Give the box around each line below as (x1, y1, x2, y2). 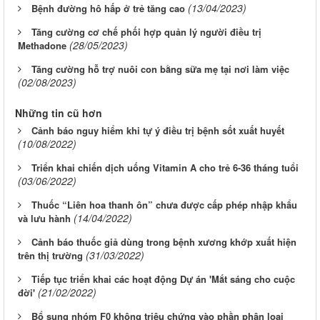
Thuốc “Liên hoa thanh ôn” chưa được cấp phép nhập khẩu (31, 197, 297, 211)
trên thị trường (18, 248, 83, 262)
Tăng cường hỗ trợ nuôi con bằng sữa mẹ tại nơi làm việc (31, 61, 289, 76)
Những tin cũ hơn (15, 105, 102, 120)
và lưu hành (18, 211, 71, 225)
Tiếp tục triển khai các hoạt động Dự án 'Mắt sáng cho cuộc (31, 271, 295, 286)
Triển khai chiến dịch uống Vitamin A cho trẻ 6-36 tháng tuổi (31, 160, 299, 174)
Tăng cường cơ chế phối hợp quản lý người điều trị (31, 24, 261, 39)
